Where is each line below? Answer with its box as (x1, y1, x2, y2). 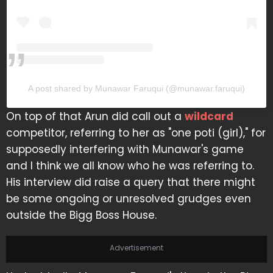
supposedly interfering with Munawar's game (6, 142, 244, 157)
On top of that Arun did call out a (6, 109, 185, 124)
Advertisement (110, 243, 163, 253)
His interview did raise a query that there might (6, 175, 255, 190)
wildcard (185, 109, 233, 124)
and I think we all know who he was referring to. (6, 158, 254, 174)
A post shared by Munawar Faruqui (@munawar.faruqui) (28, 83, 245, 94)
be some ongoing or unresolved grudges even (6, 191, 251, 207)
